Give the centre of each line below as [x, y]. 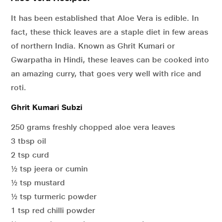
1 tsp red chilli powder [53, 210]
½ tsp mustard [38, 183]
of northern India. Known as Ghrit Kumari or [93, 46]
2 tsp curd [30, 155]
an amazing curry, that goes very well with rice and [106, 74]
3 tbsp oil [28, 141]
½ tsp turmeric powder [54, 196]
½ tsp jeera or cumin [49, 169]
